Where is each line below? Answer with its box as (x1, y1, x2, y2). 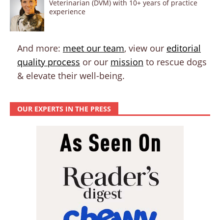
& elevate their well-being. (17, 70, 125, 82)
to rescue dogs (143, 56, 207, 68)
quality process (17, 56, 80, 68)
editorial (166, 42, 201, 55)
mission (110, 56, 143, 68)
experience (49, 6, 85, 16)
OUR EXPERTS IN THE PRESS (17, 104, 111, 114)
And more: (17, 42, 63, 55)
